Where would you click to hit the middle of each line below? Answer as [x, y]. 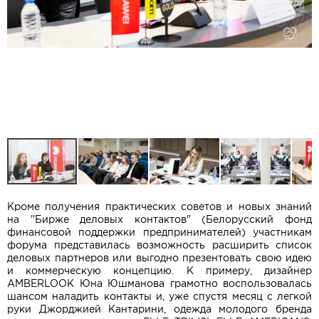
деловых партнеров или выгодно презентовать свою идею [159, 258]
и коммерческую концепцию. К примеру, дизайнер [159, 271]
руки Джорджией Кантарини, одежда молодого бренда [159, 309]
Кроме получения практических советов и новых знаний [159, 206]
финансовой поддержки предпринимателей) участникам [159, 232]
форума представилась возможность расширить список [159, 245]
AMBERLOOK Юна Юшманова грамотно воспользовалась [159, 283]
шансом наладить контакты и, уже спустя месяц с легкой [159, 296]
